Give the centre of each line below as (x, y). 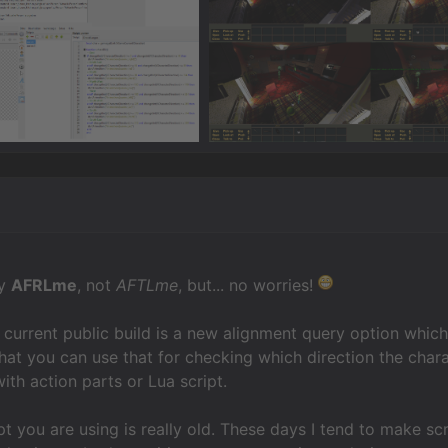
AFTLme (147, 284)
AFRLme (44, 284)
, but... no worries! (248, 284)
